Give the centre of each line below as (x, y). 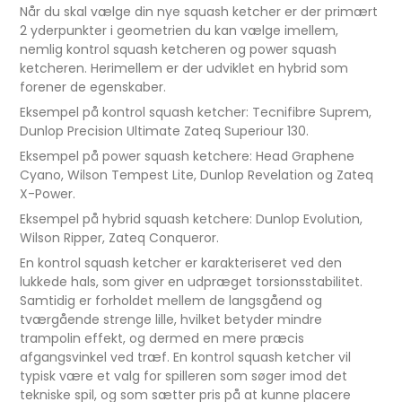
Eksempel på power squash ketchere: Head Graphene (188, 157)
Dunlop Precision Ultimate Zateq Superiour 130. (165, 131)
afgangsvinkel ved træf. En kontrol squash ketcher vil (186, 358)
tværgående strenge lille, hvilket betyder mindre (171, 320)
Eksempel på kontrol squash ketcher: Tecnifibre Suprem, (196, 113)
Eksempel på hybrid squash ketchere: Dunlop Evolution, (192, 219)
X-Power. (48, 194)
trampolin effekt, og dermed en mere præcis (162, 339)
